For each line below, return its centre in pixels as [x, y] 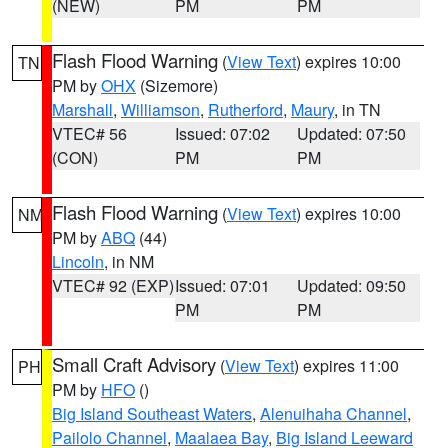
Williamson [160, 109]
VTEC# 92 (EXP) [113, 285]
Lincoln [78, 261]
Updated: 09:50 [352, 285]
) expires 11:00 [346, 365]
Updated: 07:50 [352, 133]
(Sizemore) [177, 85]
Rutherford [245, 109]
